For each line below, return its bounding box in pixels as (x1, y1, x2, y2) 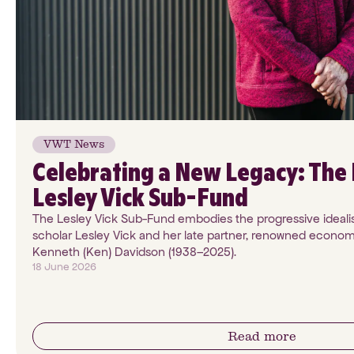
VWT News (43, 137, 104, 152)
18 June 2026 (32, 260, 96, 274)
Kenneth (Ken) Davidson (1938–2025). (32, 244, 236, 260)
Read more (227, 329, 296, 345)
